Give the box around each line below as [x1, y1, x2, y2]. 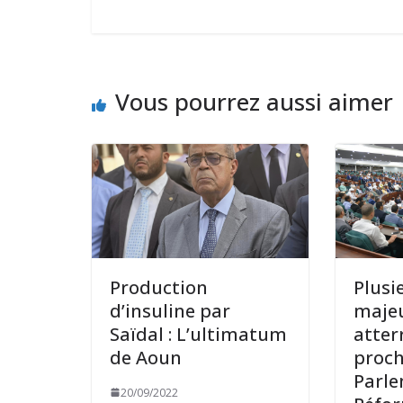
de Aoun [110, 345, 182, 370]
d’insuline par [110, 298, 230, 323]
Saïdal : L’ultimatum [110, 321, 287, 346]
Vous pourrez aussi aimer [115, 85, 393, 119]
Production [110, 274, 208, 300]
